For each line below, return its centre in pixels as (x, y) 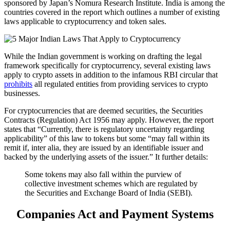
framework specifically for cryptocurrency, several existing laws (107, 65)
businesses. (22, 93)
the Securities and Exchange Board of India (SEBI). (109, 193)
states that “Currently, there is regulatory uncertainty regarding (104, 129)
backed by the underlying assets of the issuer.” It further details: (106, 157)
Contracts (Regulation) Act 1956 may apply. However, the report (109, 120)
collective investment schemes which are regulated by (111, 183)
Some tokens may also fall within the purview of (103, 174)
